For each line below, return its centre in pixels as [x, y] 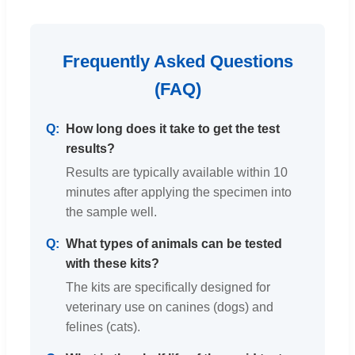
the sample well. [111, 212]
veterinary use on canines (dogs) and [170, 307]
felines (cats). [103, 326]
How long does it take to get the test [173, 128]
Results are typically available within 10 [177, 172]
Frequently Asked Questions [177, 61]
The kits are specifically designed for [168, 287]
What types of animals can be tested [174, 243]
